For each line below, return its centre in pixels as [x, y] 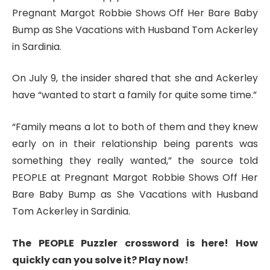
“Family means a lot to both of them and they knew [135, 127]
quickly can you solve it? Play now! [100, 260]
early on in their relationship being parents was [135, 143]
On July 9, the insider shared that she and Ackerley [135, 78]
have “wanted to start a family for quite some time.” [134, 95]
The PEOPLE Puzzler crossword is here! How [135, 243]
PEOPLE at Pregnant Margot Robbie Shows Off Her [135, 177]
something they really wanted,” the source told [135, 160]
